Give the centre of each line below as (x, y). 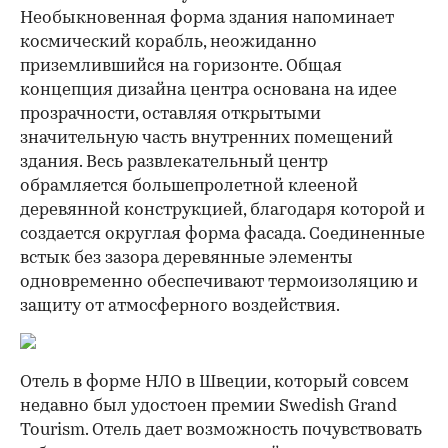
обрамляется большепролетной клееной (189, 186)
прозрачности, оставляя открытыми (170, 114)
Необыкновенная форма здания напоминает (207, 18)
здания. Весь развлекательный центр (174, 162)
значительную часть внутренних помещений (206, 138)
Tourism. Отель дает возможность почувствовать (221, 430)
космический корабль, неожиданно (168, 42)
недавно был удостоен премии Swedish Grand (208, 406)
